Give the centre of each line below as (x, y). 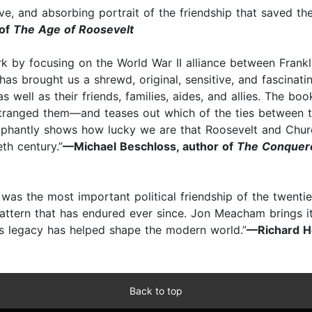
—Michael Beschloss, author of (150, 147)
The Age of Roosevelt (73, 30)
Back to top (156, 291)
